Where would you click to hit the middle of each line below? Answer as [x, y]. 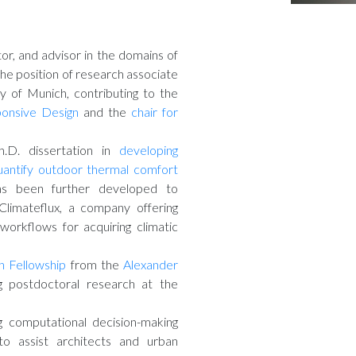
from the [95, 265]
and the [105, 112]
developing [149, 150]
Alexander [151, 265]
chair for [155, 112]
